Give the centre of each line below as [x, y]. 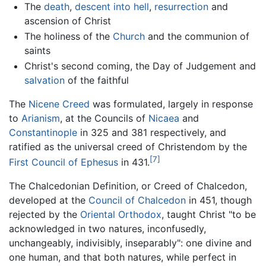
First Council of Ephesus [64, 162]
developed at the [49, 200]
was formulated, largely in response [171, 104]
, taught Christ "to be [209, 214]
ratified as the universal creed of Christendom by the [128, 146]
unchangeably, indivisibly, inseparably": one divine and [130, 243]
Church [129, 36]
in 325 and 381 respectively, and [152, 132]
